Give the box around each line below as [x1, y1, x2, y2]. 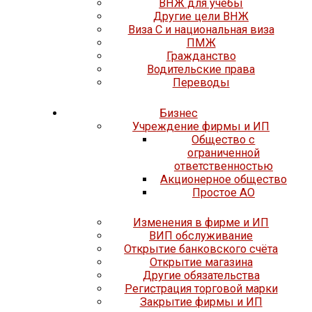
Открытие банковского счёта [124, 242, 279, 256]
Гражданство [166, 49, 236, 63]
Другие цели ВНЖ [153, 10, 249, 23]
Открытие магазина [149, 256, 253, 270]
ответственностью [173, 159, 273, 173]
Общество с [192, 132, 256, 146]
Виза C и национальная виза [127, 23, 274, 36]
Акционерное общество [159, 172, 287, 186]
